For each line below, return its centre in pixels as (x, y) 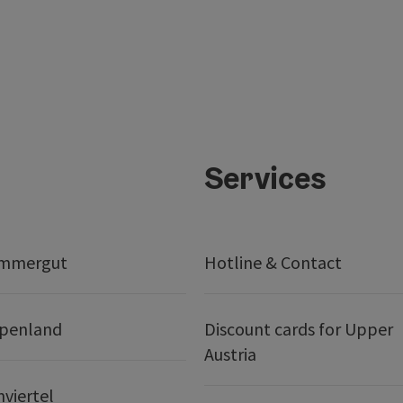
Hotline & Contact (273, 263)
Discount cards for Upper (298, 329)
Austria (230, 354)
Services (265, 178)
